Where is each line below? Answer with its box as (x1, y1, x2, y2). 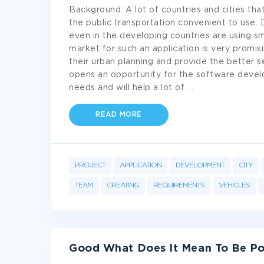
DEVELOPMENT (176, 162, 225, 169)
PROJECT (75, 162, 105, 169)
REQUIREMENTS (153, 182, 204, 189)
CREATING (107, 182, 139, 189)
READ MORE (95, 111, 142, 118)
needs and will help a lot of (69, 84, 187, 91)
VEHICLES (219, 182, 250, 189)
